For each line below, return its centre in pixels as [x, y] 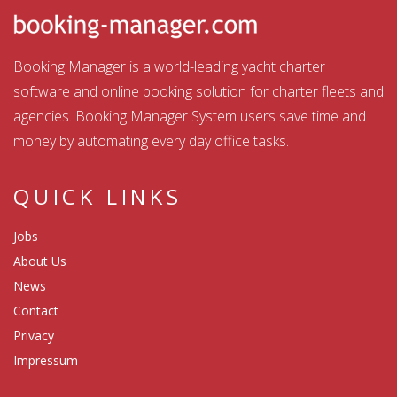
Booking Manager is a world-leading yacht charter [169, 67]
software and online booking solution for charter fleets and [198, 92]
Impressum [46, 361]
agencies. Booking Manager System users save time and [190, 117]
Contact [36, 311]
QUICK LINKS [98, 197]
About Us [40, 261]
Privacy [34, 336]
